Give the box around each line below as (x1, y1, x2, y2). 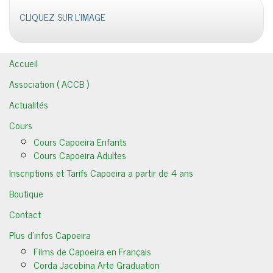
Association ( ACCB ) (9, 75, 89, 91)
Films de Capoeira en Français (34, 243, 151, 259)
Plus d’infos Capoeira (9, 226, 91, 243)
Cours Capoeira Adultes (34, 146, 126, 163)
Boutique (9, 185, 43, 201)
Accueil (9, 54, 38, 71)
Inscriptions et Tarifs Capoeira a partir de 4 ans (9, 164, 193, 180)
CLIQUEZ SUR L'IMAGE (19, 8, 105, 24)
